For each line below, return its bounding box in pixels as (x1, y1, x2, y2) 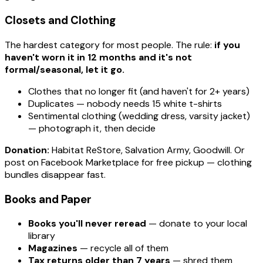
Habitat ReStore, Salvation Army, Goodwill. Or (49, 143, 245, 156)
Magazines (28, 242, 77, 255)
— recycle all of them (77, 242, 168, 255)
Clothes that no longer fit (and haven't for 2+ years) (28, 85, 249, 97)
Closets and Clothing (5, 13, 116, 28)
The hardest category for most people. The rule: (5, 38, 214, 51)
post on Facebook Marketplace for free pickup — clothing (5, 156, 252, 168)
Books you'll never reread (28, 217, 146, 230)
